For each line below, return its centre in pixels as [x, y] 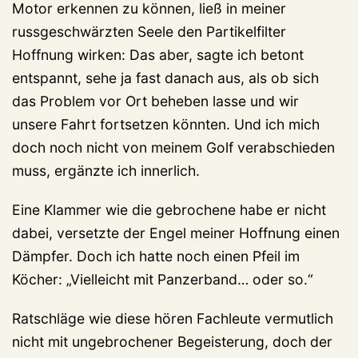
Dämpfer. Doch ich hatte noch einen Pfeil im [156, 256]
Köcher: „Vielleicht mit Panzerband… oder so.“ [163, 279]
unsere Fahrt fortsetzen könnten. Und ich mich [166, 124]
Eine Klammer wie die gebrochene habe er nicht [169, 209]
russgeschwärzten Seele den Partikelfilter [149, 31]
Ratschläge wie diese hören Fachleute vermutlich [173, 318]
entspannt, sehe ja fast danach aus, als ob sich [165, 78]
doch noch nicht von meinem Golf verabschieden [173, 147]
